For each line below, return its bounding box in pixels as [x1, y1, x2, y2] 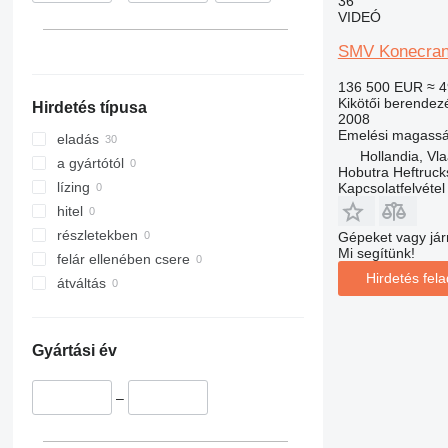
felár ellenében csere [56, 251, 190, 268]
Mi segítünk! [337, 244, 415, 261]
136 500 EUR [337, 78, 423, 95]
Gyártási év [31, 342, 117, 360]
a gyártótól [56, 155, 124, 172]
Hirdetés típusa [31, 99, 147, 117]
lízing [56, 179, 90, 196]
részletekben [56, 227, 138, 244]
